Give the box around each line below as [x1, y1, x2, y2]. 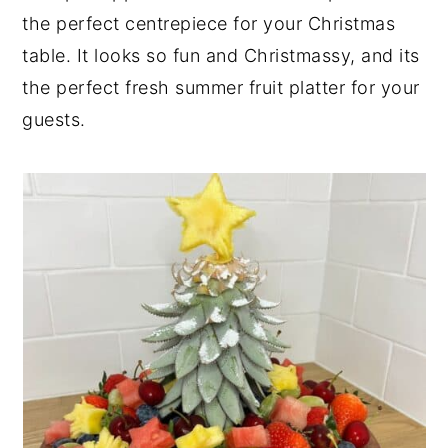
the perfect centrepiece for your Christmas [22, 13, 396, 34]
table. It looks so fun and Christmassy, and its [22, 45, 420, 66]
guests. [22, 109, 86, 130]
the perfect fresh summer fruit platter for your [22, 77, 420, 98]
